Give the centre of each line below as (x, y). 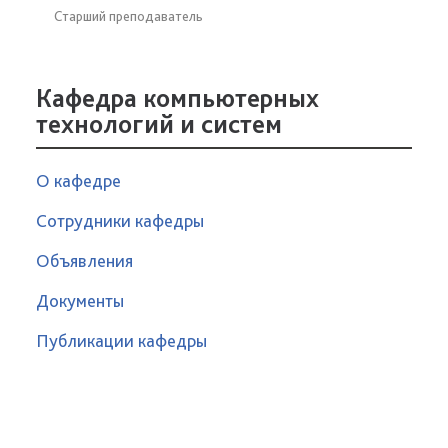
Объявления (84, 260)
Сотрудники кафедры (120, 220)
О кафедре (78, 180)
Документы (80, 300)
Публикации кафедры (121, 340)
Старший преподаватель (128, 15)
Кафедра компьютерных (177, 97)
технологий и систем (159, 123)
